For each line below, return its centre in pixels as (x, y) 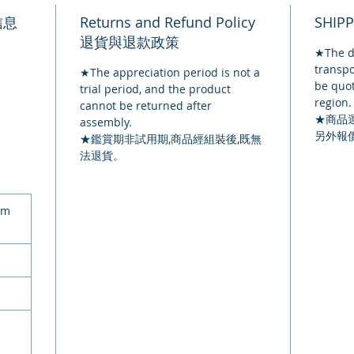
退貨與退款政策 (130, 42)
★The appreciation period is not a (170, 73)
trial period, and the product (155, 89)
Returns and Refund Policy (168, 23)
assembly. (106, 122)
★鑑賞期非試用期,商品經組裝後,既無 (171, 139)
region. (333, 103)
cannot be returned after (146, 106)
